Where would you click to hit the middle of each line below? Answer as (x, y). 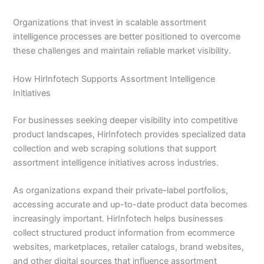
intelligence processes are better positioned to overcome (127, 37)
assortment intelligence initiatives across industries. (116, 162)
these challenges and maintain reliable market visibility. (122, 51)
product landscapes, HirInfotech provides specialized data (130, 134)
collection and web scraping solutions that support (115, 148)
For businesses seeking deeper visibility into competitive (126, 120)
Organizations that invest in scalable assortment (110, 23)
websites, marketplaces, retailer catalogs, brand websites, (129, 247)
